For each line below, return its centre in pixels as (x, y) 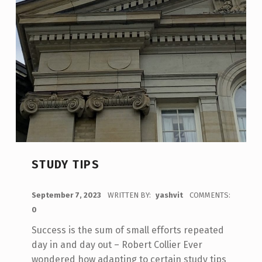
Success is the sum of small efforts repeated (127, 230)
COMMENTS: (210, 195)
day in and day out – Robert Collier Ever (117, 245)
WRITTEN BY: (130, 195)
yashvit (170, 195)
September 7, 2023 (67, 195)
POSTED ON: (37, 189)
